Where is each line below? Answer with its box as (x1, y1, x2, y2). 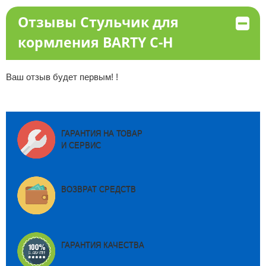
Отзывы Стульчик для (17, 12, 179, 31)
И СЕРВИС (61, 141, 101, 150)
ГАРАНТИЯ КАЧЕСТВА (61, 240, 144, 249)
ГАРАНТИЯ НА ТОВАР (61, 129, 142, 138)
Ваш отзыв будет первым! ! (5, 72, 118, 82)
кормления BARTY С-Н (17, 33, 173, 52)
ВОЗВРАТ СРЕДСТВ (61, 185, 136, 194)
